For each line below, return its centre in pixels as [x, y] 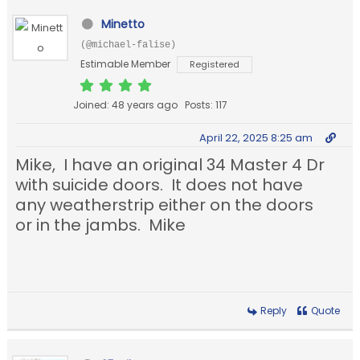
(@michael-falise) [129, 45]
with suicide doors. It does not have [160, 185]
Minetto [123, 25]
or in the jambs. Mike [101, 225]
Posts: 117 [207, 105]
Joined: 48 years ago [126, 105]
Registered [215, 65]
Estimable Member [126, 64]
